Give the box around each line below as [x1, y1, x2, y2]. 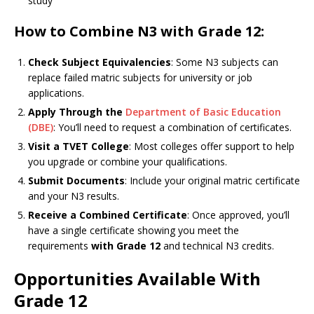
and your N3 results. [28, 189, 119, 203]
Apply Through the [28, 105, 125, 118]
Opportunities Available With [14, 267, 261, 290]
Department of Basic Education [125, 105, 281, 118]
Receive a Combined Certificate [28, 208, 187, 221]
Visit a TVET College [28, 139, 129, 153]
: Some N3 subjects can [171, 55, 278, 69]
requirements [28, 239, 91, 252]
